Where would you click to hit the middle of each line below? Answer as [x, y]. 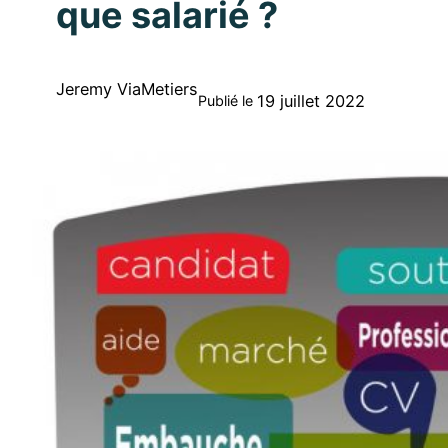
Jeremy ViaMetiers [127, 89]
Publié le [225, 101]
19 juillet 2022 [311, 101]
